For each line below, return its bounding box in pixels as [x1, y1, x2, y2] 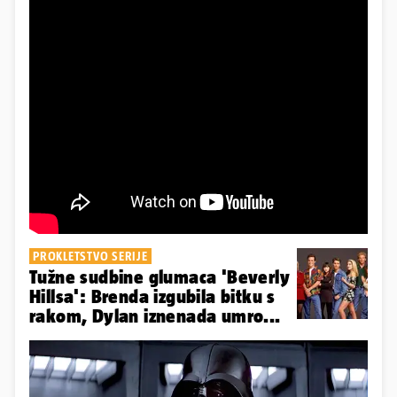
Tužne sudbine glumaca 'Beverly [29, 267, 290, 288]
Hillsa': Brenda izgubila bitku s [29, 286, 276, 307]
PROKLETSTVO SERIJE [33, 249, 148, 264]
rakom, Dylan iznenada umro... [29, 306, 281, 327]
